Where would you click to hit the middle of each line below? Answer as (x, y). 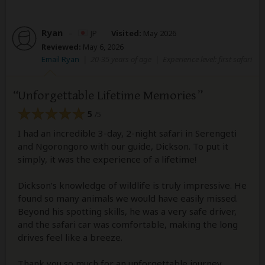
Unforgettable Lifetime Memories (107, 96)
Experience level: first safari (207, 59)
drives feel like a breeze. (70, 237)
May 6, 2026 (102, 47)
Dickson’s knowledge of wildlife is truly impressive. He (132, 185)
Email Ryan (60, 59)
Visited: (126, 33)
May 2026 (159, 33)
